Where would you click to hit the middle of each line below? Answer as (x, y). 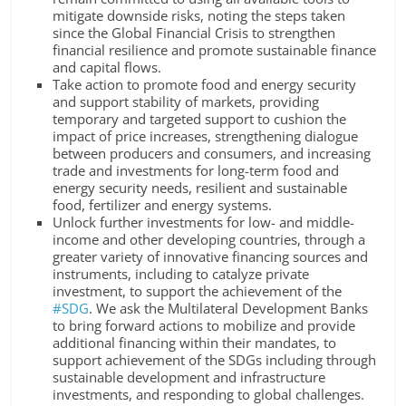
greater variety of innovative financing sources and (211, 257)
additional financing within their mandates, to (195, 343)
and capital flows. (107, 68)
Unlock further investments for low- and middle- (204, 222)
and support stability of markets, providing (186, 102)
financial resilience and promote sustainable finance (215, 50)
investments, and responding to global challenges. (209, 395)
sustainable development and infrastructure (189, 377)
